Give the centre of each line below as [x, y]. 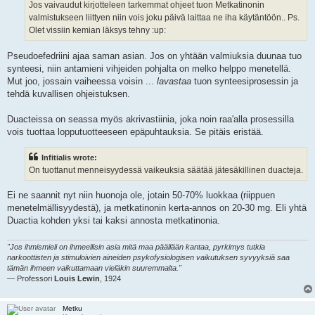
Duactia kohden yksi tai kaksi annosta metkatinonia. [114, 221]
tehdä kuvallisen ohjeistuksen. [69, 94]
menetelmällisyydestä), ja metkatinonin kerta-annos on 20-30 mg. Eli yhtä [157, 208]
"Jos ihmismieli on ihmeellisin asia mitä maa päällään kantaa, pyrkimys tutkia [136, 247]
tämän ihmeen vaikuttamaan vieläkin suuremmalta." [94, 268]
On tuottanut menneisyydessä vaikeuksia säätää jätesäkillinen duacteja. [166, 170]
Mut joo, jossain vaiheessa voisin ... [82, 81]
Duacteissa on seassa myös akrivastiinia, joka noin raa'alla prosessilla [150, 119]
